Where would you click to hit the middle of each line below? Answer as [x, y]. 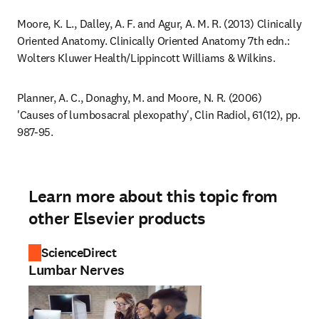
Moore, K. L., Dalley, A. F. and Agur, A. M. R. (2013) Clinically [159, 23]
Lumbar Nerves [77, 270]
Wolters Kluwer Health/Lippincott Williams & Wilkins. [146, 58]
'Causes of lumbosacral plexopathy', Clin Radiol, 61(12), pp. [159, 115]
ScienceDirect [79, 253]
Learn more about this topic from [153, 197]
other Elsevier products [117, 219]
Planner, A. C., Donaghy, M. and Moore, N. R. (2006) [140, 98]
